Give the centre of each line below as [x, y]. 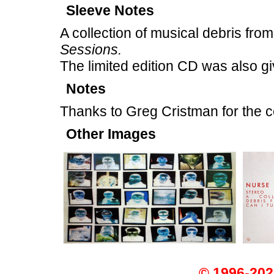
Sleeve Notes [110, 10]
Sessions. [91, 50]
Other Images [111, 134]
